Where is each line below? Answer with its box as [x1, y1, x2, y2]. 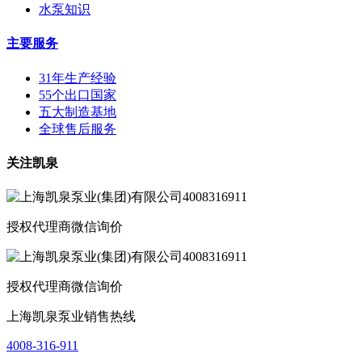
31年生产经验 [39, 70, 116, 85]
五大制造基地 [39, 104, 116, 119]
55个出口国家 [39, 87, 116, 102]
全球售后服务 [39, 121, 116, 136]
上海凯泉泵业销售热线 [6, 309, 136, 324]
